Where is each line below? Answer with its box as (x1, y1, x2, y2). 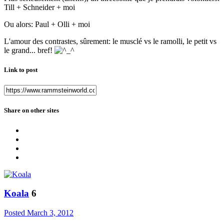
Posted (4, 208, 27, 217)
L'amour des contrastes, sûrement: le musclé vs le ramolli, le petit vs (4, 36, 216, 45)
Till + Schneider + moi (4, 2, 75, 11)
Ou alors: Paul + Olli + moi (4, 19, 90, 28)
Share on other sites (4, 106, 59, 114)
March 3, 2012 (27, 208, 73, 217)
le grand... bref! (4, 45, 54, 54)
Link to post (4, 65, 37, 73)
